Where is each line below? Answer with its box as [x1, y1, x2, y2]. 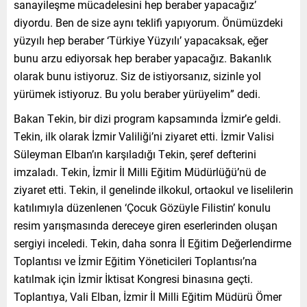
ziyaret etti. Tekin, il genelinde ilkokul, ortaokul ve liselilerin [14, 182, 293, 197]
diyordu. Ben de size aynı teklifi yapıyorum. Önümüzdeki [14, 14, 283, 29]
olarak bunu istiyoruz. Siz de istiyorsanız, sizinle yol [14, 68, 261, 83]
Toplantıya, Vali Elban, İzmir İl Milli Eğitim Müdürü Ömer [14, 288, 282, 304]
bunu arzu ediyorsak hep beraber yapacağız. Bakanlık [14, 50, 271, 65]
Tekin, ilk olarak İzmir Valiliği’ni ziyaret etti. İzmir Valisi [14, 128, 274, 143]
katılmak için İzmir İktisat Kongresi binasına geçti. [14, 271, 253, 286]
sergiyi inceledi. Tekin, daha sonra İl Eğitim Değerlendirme [14, 235, 291, 250]
